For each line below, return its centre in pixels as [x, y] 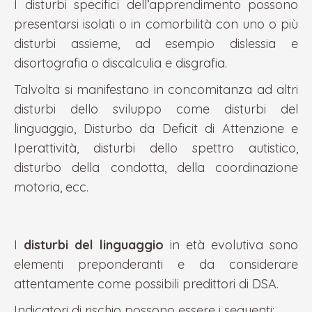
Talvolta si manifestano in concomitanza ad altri [156, 89]
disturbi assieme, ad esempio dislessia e [156, 44]
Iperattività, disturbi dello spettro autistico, [156, 148]
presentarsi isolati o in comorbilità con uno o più [156, 24]
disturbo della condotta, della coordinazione [156, 167]
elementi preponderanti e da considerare [156, 264]
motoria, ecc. [51, 187]
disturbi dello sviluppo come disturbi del [156, 109]
